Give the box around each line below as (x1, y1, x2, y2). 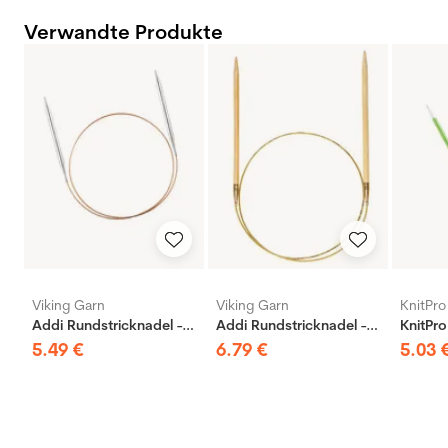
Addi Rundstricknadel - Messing (182, 316, 194, 335)
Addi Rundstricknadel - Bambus (366, 316, 378, 335)
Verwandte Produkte (24, 19, 223, 45)
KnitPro (400, 296, 446, 315)
